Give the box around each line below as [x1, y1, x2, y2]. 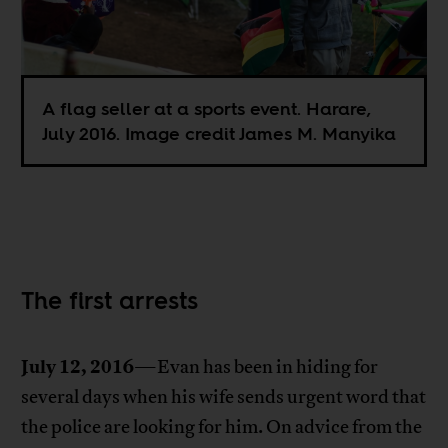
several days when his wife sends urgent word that [21, 384, 427, 409]
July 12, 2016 [21, 353, 135, 380]
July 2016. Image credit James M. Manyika [42, 120, 397, 146]
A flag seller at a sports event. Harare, [42, 95, 372, 121]
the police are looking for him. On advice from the [21, 414, 423, 439]
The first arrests [21, 283, 199, 317]
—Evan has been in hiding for [134, 354, 379, 379]
